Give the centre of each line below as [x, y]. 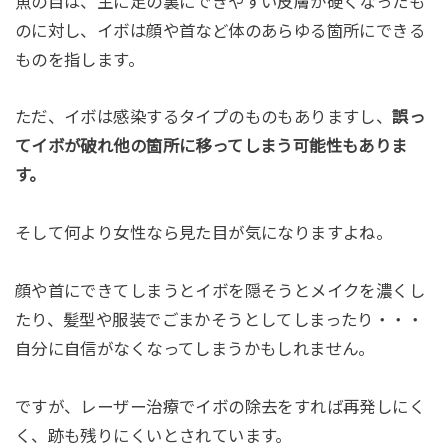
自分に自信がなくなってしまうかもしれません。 [194, 349]
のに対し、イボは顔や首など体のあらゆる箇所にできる [220, 30]
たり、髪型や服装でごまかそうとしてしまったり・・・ [219, 320]
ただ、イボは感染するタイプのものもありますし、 [203, 117]
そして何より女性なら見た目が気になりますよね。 [203, 233]
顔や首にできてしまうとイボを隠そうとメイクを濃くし [220, 291]
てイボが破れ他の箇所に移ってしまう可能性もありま [211, 146]
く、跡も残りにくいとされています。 [153, 435]
